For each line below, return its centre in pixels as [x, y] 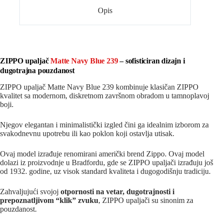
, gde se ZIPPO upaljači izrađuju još [158, 163]
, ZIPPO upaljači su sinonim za [146, 201]
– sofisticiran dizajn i [151, 61]
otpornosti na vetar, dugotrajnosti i [117, 192]
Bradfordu [87, 163]
